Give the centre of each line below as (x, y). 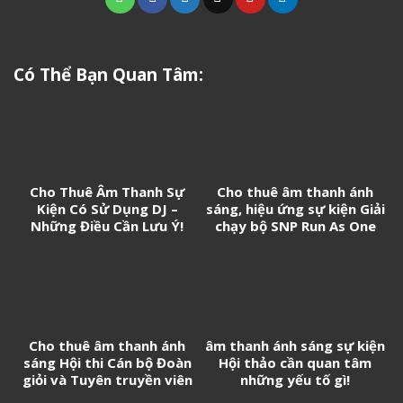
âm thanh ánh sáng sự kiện (295, 346)
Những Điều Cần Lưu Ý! (107, 226)
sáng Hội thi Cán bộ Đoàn (107, 363)
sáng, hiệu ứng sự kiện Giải (295, 209)
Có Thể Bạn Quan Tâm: (108, 74)
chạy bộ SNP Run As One (295, 226)
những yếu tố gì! (295, 380)
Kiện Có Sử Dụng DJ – (107, 209)
